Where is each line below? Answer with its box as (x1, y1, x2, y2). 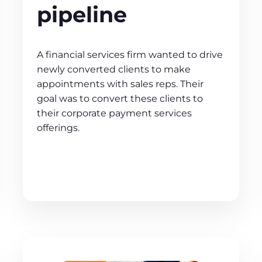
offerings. (37, 122, 80, 134)
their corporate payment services (37, 108, 192, 119)
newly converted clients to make (37, 64, 191, 75)
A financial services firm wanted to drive (37, 49, 223, 61)
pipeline (37, 1, 127, 27)
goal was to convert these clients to (37, 93, 204, 105)
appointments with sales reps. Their (37, 78, 204, 90)
